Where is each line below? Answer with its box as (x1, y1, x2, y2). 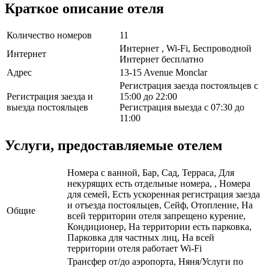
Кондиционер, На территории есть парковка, (67, 222, 252, 232)
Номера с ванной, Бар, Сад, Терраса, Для (67, 168, 234, 178)
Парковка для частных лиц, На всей (67, 232, 214, 243)
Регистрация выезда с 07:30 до (119, 102, 244, 113)
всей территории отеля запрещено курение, (67, 211, 246, 222)
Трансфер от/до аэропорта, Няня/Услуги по (67, 256, 243, 267)
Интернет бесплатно (119, 54, 204, 65)
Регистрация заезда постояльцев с (119, 80, 258, 91)
